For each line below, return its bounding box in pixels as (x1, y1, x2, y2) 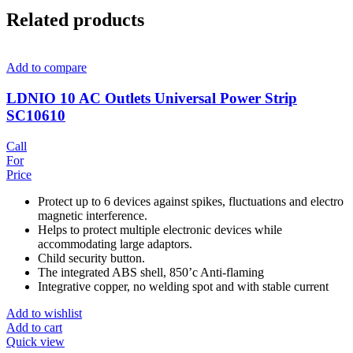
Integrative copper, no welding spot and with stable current (38, 279, 329, 293)
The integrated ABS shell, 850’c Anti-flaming (38, 265, 264, 279)
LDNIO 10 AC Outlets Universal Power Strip (6, 89, 297, 106)
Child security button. (38, 251, 145, 265)
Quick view (6, 334, 65, 348)
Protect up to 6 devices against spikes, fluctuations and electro (38, 194, 344, 208)
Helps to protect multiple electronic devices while (38, 222, 282, 236)
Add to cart (6, 320, 62, 334)
